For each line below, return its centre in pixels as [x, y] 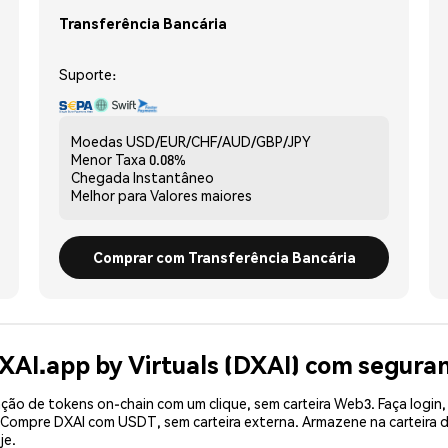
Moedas [97, 140]
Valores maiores [201, 194]
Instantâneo [173, 176]
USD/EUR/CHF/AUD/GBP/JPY [218, 140]
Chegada [100, 176]
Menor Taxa [108, 158]
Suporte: [87, 73]
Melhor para [109, 194]
